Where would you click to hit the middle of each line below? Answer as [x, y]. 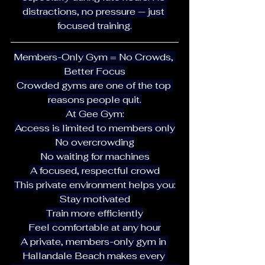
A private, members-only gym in [95, 241]
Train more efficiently [95, 213]
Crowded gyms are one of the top [95, 85]
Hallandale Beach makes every [95, 256]
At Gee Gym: [95, 114]
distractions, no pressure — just [95, 11]
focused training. [95, 25]
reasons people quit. [95, 99]
